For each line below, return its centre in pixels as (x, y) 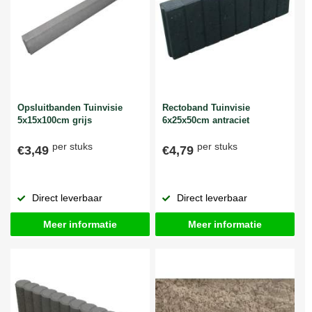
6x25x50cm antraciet (206, 120)
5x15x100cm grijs (55, 120)
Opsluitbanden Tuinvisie (70, 107)
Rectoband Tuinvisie (206, 107)
